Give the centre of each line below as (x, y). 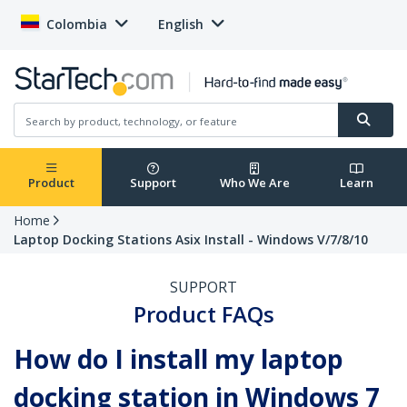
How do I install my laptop (179, 359)
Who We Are (254, 183)
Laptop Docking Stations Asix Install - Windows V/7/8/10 (191, 240)
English (181, 24)
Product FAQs (203, 314)
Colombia (77, 24)
